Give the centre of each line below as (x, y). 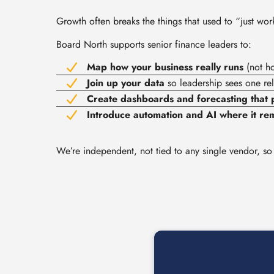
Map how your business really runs (165, 67)
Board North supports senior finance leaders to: (154, 44)
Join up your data (126, 83)
